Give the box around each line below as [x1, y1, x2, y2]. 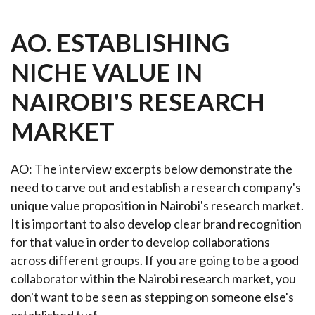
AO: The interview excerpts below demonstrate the [11, 161, 292, 176]
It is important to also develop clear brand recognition [11, 216, 302, 231]
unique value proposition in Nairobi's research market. [11, 198, 304, 213]
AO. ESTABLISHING [11, 27, 229, 57]
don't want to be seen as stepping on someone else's [11, 289, 294, 304]
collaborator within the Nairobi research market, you [11, 271, 296, 286]
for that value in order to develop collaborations [11, 234, 270, 250]
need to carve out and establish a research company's [11, 179, 301, 195]
